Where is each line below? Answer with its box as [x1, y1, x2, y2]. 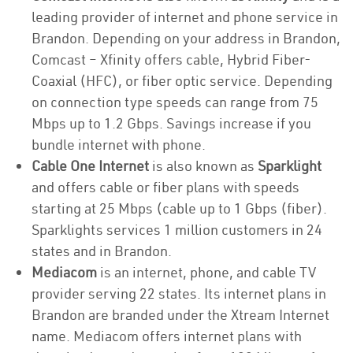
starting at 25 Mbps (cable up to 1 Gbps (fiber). [32, 199, 327, 217]
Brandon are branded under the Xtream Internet [32, 306, 329, 324]
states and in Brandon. [32, 242, 172, 260]
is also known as [152, 157, 258, 175]
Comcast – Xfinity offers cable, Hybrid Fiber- [32, 50, 311, 69]
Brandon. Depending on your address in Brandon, [32, 29, 340, 47]
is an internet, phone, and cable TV [97, 263, 316, 281]
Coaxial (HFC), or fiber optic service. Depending [32, 72, 333, 90]
